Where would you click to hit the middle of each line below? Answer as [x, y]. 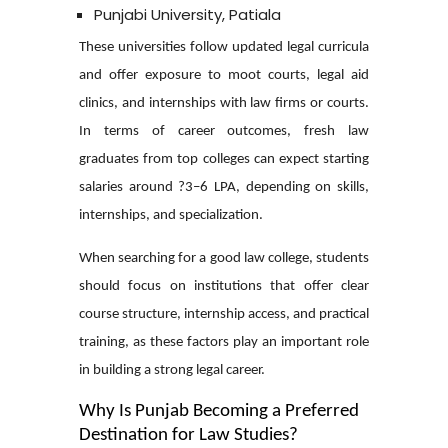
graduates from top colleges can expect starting [224, 159]
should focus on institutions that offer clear [224, 286]
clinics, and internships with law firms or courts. [224, 103]
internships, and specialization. [171, 215]
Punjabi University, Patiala [187, 14]
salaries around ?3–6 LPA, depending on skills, [224, 187]
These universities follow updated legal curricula [224, 47]
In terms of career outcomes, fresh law [224, 131]
